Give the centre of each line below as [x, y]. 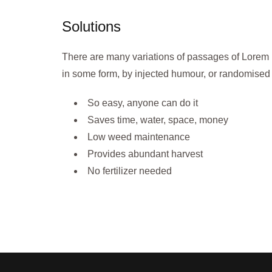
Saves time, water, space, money [158, 120]
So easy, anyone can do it [143, 103]
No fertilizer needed [130, 171]
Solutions [91, 26]
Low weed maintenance [139, 137]
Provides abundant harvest [145, 154]
